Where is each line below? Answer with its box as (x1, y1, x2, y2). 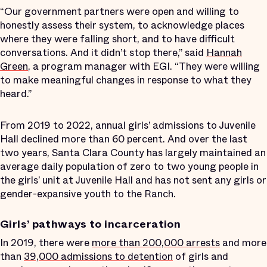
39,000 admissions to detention (24, 249, 173, 264)
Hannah (206, 45, 242, 60)
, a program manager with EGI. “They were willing (28, 58, 260, 74)
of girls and (173, 249, 228, 264)
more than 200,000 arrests (92, 235, 220, 250)
